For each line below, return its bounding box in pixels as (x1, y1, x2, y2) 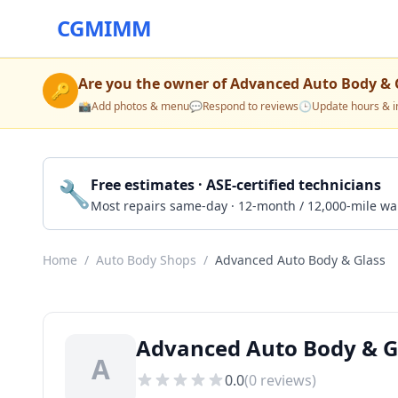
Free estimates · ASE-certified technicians (91, 175, 381, 195)
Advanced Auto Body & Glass (215, 251, 386, 268)
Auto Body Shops (96, 251, 196, 268)
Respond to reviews (203, 99, 298, 114)
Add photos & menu (92, 99, 189, 114)
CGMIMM (57, 13, 152, 43)
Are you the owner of (78, 74, 230, 93)
